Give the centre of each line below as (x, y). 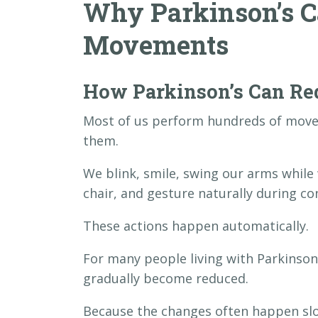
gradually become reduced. (166, 278)
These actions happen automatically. (196, 226)
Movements (156, 45)
